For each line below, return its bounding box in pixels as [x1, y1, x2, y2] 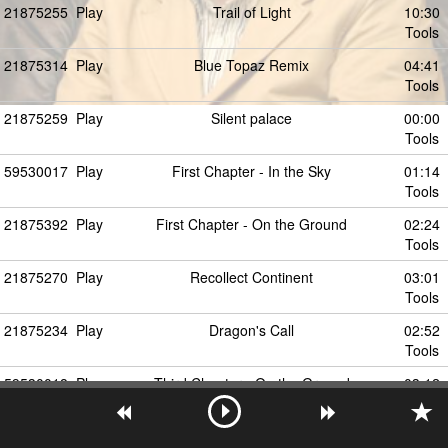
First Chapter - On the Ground [156, 214, 347, 234]
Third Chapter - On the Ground [153, 373, 350, 393]
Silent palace [211, 108, 292, 128]
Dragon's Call [209, 320, 294, 340]
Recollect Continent [190, 267, 313, 287]
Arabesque [217, 426, 286, 446]
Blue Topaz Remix [194, 55, 309, 75]
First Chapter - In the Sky [172, 161, 331, 181]
